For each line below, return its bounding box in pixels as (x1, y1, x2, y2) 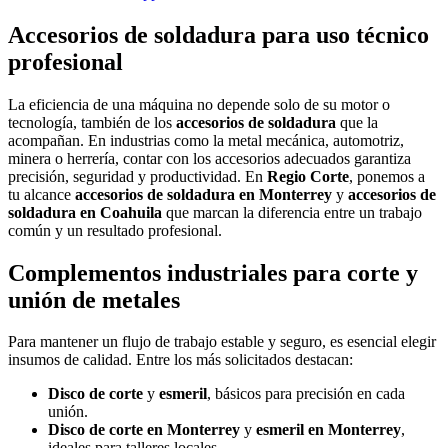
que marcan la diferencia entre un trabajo (162, 203, 422, 221)
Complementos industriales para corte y (8, 259, 418, 286)
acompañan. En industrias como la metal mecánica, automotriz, (8, 131, 404, 149)
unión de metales (8, 286, 180, 313)
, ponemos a (349, 167, 425, 185)
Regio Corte (267, 167, 349, 185)
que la (336, 113, 378, 131)
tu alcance (8, 185, 75, 203)
